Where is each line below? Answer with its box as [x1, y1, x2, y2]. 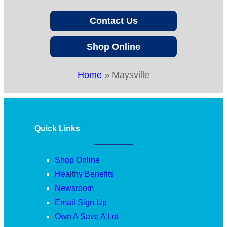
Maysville [112, 69, 149, 80]
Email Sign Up [55, 198, 107, 207]
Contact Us [89, 15, 138, 26]
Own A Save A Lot [55, 212, 119, 221]
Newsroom [55, 183, 94, 193]
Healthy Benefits [55, 169, 114, 178]
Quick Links [34, 124, 80, 133]
